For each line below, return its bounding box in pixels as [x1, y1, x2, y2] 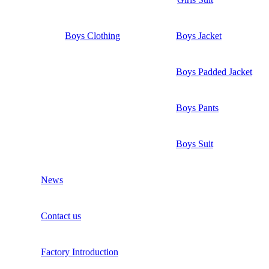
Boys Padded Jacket [176, 66, 252, 77]
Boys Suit [176, 138, 213, 149]
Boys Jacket [176, 30, 222, 41]
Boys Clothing [65, 30, 120, 41]
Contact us [41, 210, 81, 221]
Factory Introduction [41, 246, 118, 257]
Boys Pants [176, 102, 219, 113]
